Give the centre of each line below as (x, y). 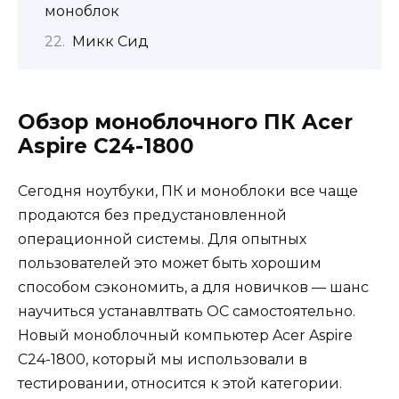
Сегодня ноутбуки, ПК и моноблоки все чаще (188, 191)
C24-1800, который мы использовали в (163, 360)
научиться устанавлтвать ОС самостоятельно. (187, 312)
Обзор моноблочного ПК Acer (185, 122)
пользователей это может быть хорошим (170, 264)
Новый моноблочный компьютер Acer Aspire (185, 336)
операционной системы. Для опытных (162, 240)
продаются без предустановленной (152, 216)
